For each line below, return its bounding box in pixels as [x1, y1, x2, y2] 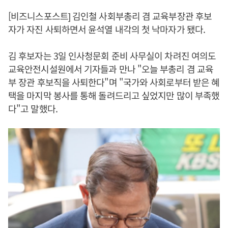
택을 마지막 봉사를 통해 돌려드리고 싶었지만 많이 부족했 [8, 89, 220, 102]
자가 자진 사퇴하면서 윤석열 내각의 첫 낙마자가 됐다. [8, 22, 206, 36]
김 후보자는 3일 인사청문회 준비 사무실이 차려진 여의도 [8, 49, 216, 62]
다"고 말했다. [8, 102, 58, 115]
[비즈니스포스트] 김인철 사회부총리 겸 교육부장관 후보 [8, 9, 212, 22]
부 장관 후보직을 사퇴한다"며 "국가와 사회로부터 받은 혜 [8, 75, 220, 89]
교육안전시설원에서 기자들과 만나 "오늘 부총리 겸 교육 [8, 62, 214, 75]
